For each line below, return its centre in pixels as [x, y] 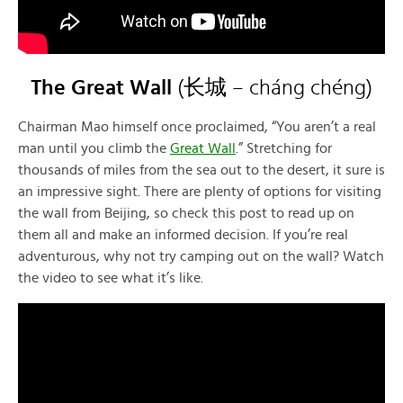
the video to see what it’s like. [111, 278]
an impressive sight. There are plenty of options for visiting [200, 191]
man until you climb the [94, 148]
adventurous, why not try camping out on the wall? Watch [201, 256]
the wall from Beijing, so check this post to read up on [186, 213]
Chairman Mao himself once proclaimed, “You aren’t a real [197, 126]
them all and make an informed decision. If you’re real [183, 234]
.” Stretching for [284, 148]
